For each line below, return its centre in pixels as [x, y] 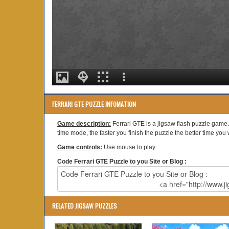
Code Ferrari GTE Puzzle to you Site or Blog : [122, 162]
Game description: [84, 124]
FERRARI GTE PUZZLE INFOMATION [94, 104]
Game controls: [80, 147]
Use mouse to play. [129, 147]
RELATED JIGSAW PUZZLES [85, 206]
